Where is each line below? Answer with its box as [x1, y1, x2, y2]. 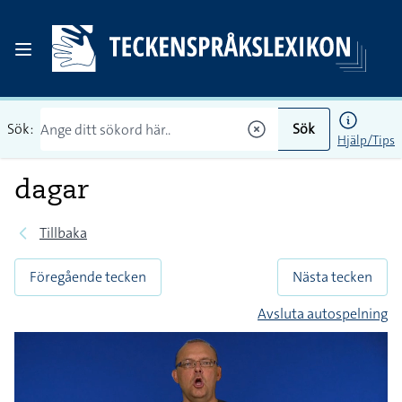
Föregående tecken [30, 267, 146, 286]
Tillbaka [39, 223, 87, 242]
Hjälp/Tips [337, 132, 395, 148]
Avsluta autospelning [258, 304, 388, 323]
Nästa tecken [293, 267, 372, 286]
